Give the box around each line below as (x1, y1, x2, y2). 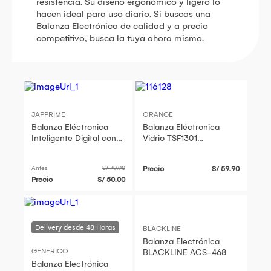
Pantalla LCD (31, 144, 83, 155)
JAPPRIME (31, 110, 66, 119)
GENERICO (31, 246, 69, 255)
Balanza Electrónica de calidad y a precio (36, 20, 208, 31)
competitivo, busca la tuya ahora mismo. (36, 32, 204, 44)
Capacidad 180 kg (143, 144, 213, 155)
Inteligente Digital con (31, 133, 117, 144)
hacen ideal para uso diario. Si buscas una (36, 8, 211, 19)
